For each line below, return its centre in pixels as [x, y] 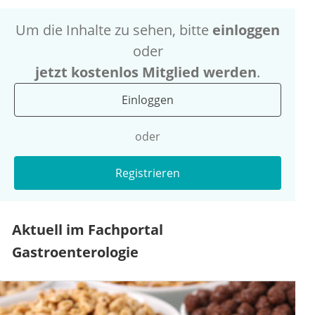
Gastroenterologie [75, 252]
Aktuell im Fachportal [88, 230]
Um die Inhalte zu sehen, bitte [114, 30]
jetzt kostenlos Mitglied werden [146, 72]
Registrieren [148, 173]
